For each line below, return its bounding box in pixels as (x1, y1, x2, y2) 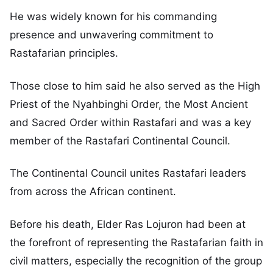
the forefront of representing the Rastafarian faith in (10, 236, 263, 249)
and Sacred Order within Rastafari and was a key (10, 116, 251, 129)
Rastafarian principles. (10, 46, 118, 59)
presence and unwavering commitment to (10, 28, 213, 41)
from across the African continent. (10, 185, 176, 198)
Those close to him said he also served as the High (10, 79, 260, 92)
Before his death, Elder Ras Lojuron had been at (10, 218, 246, 231)
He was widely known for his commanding (10, 10, 217, 23)
